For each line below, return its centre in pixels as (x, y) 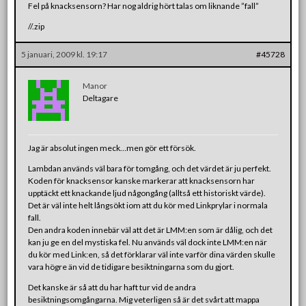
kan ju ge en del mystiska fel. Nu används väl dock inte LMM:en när (148, 242)
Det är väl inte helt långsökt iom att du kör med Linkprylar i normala (148, 205)
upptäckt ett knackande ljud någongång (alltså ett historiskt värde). (147, 193)
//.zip (37, 26)
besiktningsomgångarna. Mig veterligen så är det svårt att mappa (144, 299)
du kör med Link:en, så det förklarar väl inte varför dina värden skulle (152, 254)
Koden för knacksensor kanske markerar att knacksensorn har (142, 180)
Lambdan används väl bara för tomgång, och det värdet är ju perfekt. (150, 168)
